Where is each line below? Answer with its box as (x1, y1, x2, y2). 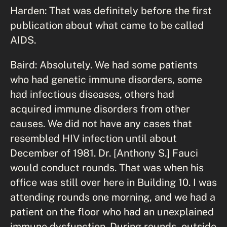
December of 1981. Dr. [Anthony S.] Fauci (10, 146, 198, 159)
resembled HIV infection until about (10, 132, 177, 144)
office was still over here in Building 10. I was (10, 176, 217, 188)
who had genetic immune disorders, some (10, 73, 202, 85)
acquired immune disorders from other (10, 102, 190, 115)
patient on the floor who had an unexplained (10, 205, 214, 217)
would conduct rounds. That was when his (10, 161, 204, 173)
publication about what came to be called (10, 19, 204, 31)
